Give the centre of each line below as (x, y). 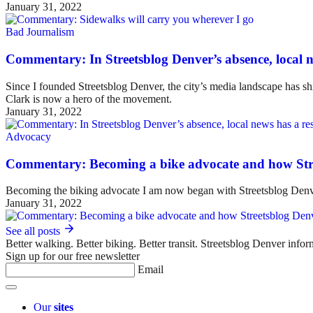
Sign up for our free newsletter (73, 256)
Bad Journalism (40, 32)
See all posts (34, 231)
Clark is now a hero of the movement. (89, 99)
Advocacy (28, 136)
